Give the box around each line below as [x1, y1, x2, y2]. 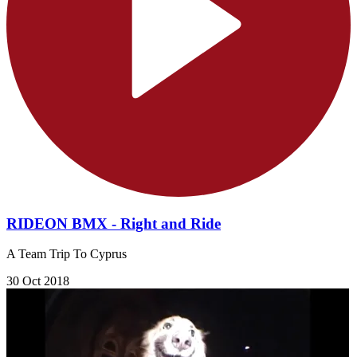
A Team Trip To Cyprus [6, 247, 127, 261]
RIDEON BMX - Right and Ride [6, 214, 221, 232]
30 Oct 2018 [6, 274, 69, 288]
